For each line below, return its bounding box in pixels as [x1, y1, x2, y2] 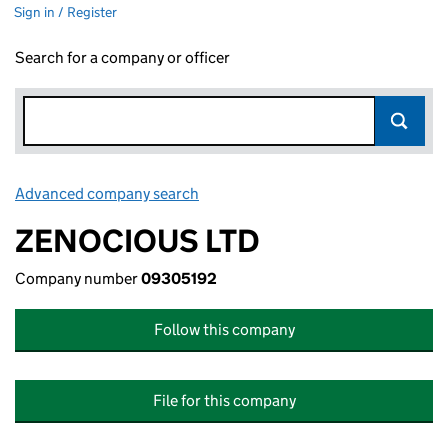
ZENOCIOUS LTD [15, 221, 260, 261]
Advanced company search [15, 184, 199, 203]
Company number [15, 269, 141, 288]
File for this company [152, 391, 296, 410]
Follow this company [153, 320, 295, 339]
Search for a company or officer [15, 48, 230, 67]
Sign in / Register [14, 3, 117, 21]
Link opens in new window [202, 184, 379, 203]
